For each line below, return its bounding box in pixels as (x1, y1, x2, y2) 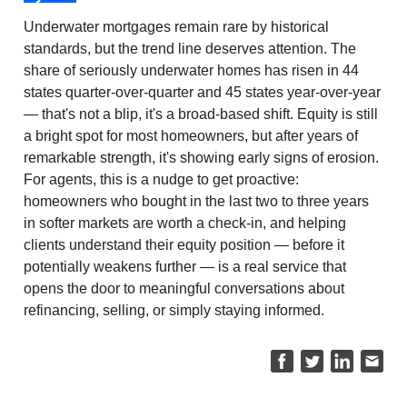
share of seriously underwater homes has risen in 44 (24, 62, 359, 78)
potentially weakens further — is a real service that (24, 258, 346, 274)
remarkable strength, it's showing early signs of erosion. (24, 149, 379, 165)
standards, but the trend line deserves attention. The (24, 40, 356, 56)
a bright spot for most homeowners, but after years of (24, 127, 358, 144)
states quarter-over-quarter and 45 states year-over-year (24, 84, 381, 100)
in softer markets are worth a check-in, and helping (24, 214, 346, 231)
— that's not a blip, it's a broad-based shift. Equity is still (24, 105, 378, 122)
